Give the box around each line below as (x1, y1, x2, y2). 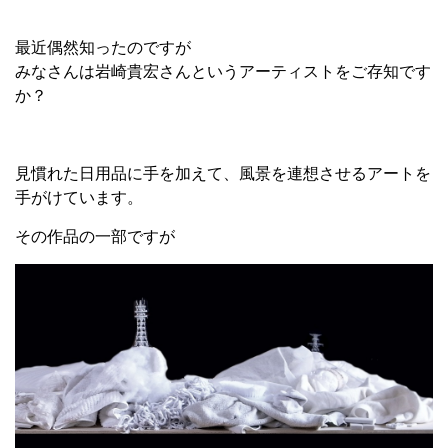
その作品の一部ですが (15, 228, 175, 246)
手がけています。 (15, 189, 143, 207)
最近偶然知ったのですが (15, 39, 191, 57)
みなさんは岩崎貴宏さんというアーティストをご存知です (15, 63, 431, 81)
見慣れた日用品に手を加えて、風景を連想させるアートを (15, 165, 431, 183)
